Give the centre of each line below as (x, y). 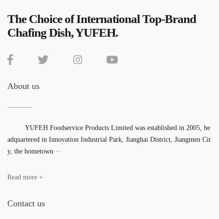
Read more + (25, 177)
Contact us (26, 204)
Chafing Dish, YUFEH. (63, 33)
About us (23, 86)
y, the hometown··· (34, 152)
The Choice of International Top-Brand (102, 19)
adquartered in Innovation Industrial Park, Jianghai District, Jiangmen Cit (109, 140)
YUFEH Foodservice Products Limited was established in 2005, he (109, 128)
